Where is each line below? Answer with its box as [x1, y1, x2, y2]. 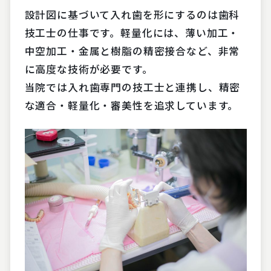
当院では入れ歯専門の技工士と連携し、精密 [24, 79, 241, 94]
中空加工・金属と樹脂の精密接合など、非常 [24, 43, 240, 58]
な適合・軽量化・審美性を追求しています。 [24, 97, 239, 113]
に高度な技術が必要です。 [24, 61, 153, 76]
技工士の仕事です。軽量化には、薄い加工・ [24, 25, 240, 40]
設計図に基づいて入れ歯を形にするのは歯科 [24, 7, 240, 22]
